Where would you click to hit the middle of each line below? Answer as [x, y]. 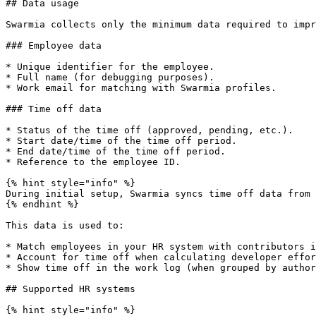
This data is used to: [65, 225]
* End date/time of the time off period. [116, 151]
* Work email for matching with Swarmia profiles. [141, 88]
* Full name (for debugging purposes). [110, 77]
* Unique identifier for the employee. [110, 67]
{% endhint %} [42, 204]
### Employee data [54, 45]
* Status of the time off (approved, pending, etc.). [150, 130]
